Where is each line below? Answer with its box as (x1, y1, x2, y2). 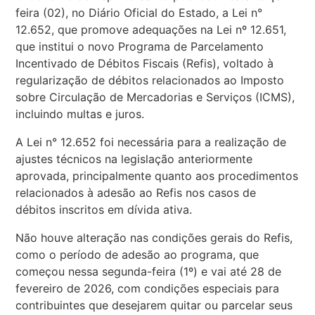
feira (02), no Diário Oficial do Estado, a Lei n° (15, 5, 263, 20)
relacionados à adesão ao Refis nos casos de (15, 185, 257, 200)
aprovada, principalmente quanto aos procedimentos (15, 168, 299, 183)
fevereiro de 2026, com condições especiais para (15, 281, 280, 295)
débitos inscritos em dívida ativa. (15, 202, 196, 217)
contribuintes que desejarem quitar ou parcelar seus (15, 297, 293, 312)
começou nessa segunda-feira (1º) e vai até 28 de (15, 264, 282, 278)
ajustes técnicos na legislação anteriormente (15, 151, 253, 166)
